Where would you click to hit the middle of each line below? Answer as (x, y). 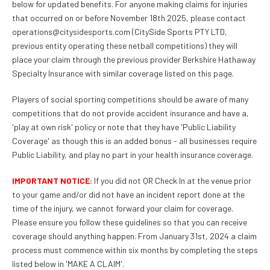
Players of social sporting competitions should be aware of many (130, 99)
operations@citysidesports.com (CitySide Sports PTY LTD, (120, 32)
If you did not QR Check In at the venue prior (173, 181)
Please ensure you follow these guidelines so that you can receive (130, 222)
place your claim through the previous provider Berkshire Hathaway (134, 59)
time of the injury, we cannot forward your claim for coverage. (123, 208)
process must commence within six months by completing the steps (135, 250)
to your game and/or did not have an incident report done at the (128, 194)
